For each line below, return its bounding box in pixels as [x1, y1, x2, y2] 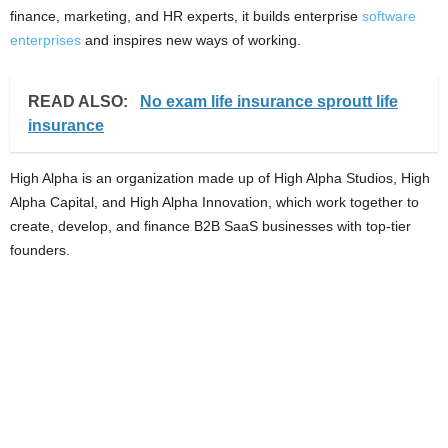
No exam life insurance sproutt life [140, 93, 398, 110]
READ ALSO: [28, 93, 132, 110]
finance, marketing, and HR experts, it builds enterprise [10, 8, 362, 24]
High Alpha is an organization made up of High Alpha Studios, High [10, 170, 430, 186]
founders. [10, 242, 70, 258]
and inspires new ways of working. [81, 32, 301, 48]
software [362, 8, 416, 24]
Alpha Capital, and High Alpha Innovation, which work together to [10, 194, 419, 210]
